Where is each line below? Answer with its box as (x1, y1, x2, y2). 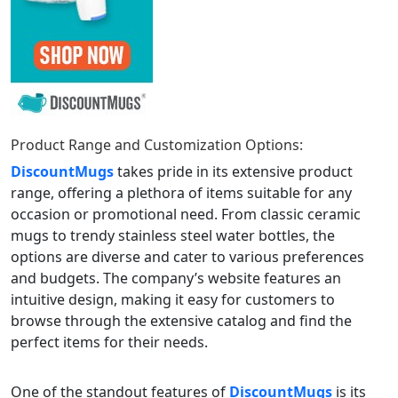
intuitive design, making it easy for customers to (11, 289, 335, 309)
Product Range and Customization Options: (11, 134, 303, 155)
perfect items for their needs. (11, 331, 208, 352)
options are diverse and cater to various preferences (11, 246, 364, 267)
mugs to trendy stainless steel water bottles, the (11, 225, 335, 245)
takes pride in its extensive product (117, 161, 353, 181)
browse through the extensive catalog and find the (11, 310, 352, 330)
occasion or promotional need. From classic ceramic (11, 203, 361, 224)
